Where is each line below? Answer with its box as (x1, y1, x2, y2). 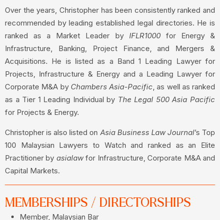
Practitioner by (5, 153, 56, 163)
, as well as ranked (153, 82, 215, 92)
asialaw (56, 153, 83, 163)
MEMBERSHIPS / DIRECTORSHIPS (5, 196, 191, 210)
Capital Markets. (5, 166, 60, 176)
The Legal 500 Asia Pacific (117, 95, 216, 105)
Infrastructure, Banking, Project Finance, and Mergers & (5, 44, 215, 54)
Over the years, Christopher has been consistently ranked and (5, 5, 215, 15)
